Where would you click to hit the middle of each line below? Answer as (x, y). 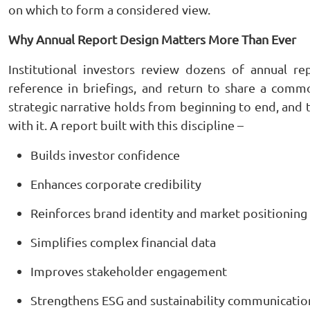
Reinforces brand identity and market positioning (169, 213)
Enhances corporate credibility (116, 184)
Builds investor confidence (105, 155)
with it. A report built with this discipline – (126, 125)
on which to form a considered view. (109, 9)
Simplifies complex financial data (123, 242)
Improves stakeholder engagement (129, 271)
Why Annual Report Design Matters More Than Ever (152, 39)
